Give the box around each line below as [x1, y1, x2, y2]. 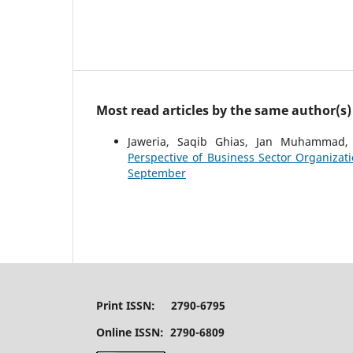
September [128, 165, 186, 180]
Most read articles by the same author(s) [96, 101, 351, 119]
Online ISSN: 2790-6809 [96, 324, 225, 340]
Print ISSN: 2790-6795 [96, 297, 225, 313]
